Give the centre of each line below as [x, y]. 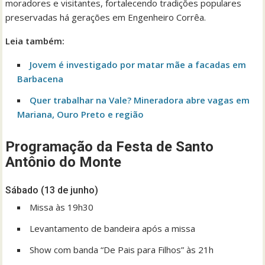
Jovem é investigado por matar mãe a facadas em [138, 65]
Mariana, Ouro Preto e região [81, 114]
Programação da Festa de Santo [110, 147]
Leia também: [35, 41]
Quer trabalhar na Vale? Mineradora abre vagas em [140, 100]
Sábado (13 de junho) [53, 190]
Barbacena [41, 79]
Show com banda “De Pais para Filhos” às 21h [122, 250]
